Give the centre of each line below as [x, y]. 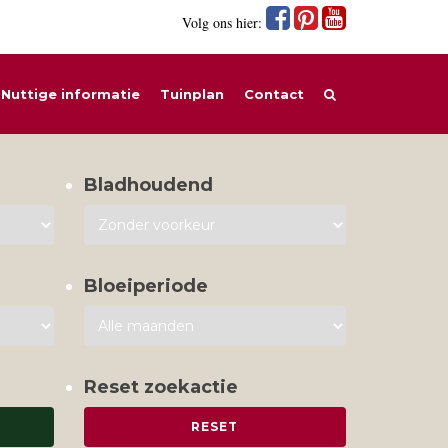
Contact [274, 94]
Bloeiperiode [145, 286]
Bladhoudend [148, 185]
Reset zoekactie [160, 387]
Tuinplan [192, 94]
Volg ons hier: [224, 22]
